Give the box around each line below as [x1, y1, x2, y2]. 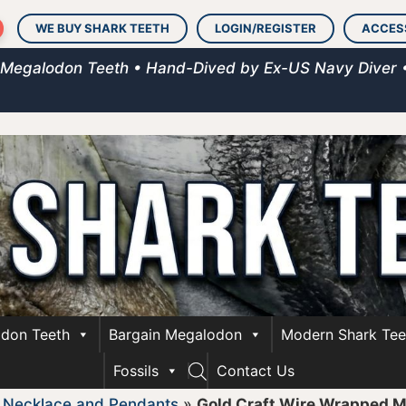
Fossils [112, 362, 159, 380]
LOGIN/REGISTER [215, 21, 316, 35]
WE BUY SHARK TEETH [35, 21, 169, 35]
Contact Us [216, 362, 295, 380]
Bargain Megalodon [109, 325, 242, 343]
